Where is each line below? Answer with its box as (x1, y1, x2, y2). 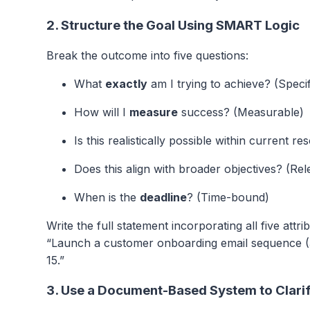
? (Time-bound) (187, 190, 269, 204)
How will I (74, 104, 129, 119)
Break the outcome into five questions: (46, 48, 248, 62)
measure (129, 104, 178, 119)
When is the (74, 190, 140, 204)
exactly (105, 76, 147, 91)
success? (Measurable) (178, 104, 304, 119)
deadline (140, 190, 187, 204)
